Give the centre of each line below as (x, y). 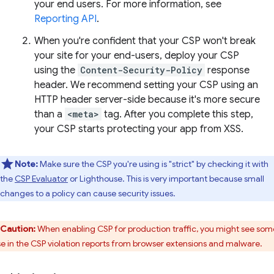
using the (56, 70)
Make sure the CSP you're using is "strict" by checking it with (153, 164)
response (227, 70)
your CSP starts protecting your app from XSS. (139, 129)
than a (50, 114)
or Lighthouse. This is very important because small (166, 178)
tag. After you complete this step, (177, 114)
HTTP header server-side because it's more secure (147, 99)
